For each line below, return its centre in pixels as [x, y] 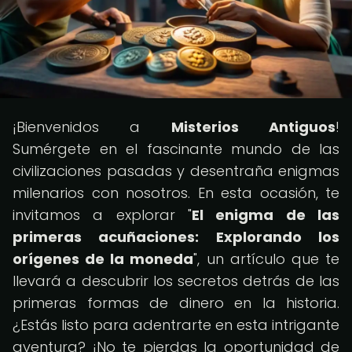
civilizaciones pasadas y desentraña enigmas [176, 171]
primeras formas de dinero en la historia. [176, 303]
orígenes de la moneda [103, 259]
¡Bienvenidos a [92, 127]
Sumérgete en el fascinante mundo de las [176, 149]
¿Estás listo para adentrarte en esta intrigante [176, 325]
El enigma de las [266, 215]
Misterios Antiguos [253, 127]
